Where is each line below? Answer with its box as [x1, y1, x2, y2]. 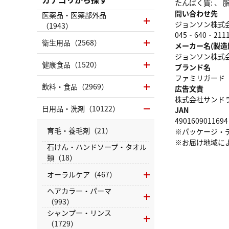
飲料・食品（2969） [42, 81, 108, 91]
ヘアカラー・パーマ [47, 186, 111, 196]
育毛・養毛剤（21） [47, 125, 112, 135]
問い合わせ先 [175, 8, 218, 18]
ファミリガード [175, 72, 225, 83]
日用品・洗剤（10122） [42, 103, 120, 113]
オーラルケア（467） [47, 169, 117, 179]
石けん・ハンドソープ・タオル [47, 142, 147, 152]
